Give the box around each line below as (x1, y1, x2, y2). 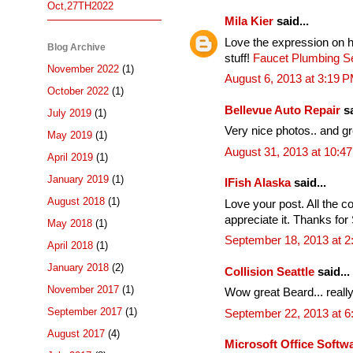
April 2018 (47, 240, 93, 252)
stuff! (225, 51, 253, 65)
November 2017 (47, 284, 119, 296)
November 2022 (47, 63, 119, 76)
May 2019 (47, 129, 92, 142)
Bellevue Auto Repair (225, 103, 340, 117)
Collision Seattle (225, 265, 314, 278)
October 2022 (47, 85, 109, 98)
